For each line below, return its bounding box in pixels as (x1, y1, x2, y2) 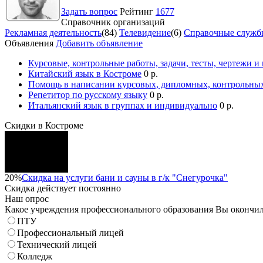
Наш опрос (5, 193, 49, 204)
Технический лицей (17, 239, 97, 249)
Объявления (5, 38, 56, 48)
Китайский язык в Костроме (28, 68, 141, 79)
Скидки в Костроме (5, 120, 83, 130)
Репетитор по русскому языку (28, 89, 147, 100)
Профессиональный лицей (17, 227, 124, 238)
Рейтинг (120, 6, 156, 16)
